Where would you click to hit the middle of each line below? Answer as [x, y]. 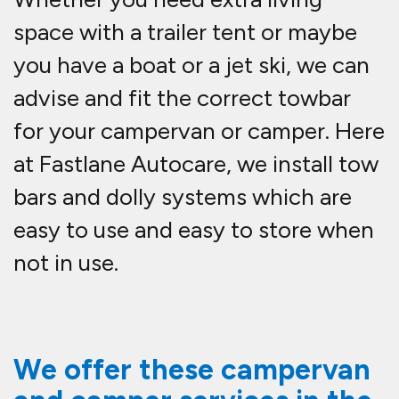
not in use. [66, 263]
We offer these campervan [192, 370]
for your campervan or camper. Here [199, 131]
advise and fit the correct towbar [182, 98]
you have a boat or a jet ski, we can [191, 65]
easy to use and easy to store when [194, 230]
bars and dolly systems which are [183, 197]
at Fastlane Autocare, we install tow [196, 164]
